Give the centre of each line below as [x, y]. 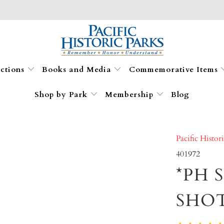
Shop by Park [62, 94]
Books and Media [78, 69]
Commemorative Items [174, 69]
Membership [130, 94]
